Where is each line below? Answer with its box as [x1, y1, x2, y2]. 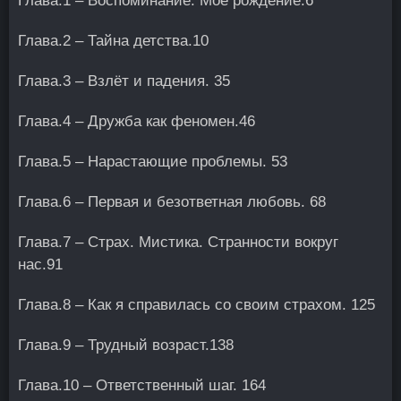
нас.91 [18, 256, 63, 273]
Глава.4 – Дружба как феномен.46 [18, 113, 255, 130]
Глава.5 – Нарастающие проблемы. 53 [18, 153, 287, 170]
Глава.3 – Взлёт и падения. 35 [18, 73, 230, 90]
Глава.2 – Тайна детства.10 [18, 32, 209, 49]
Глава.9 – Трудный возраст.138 [18, 337, 234, 354]
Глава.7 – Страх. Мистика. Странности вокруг [18, 234, 338, 251]
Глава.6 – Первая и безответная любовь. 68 [18, 193, 326, 210]
